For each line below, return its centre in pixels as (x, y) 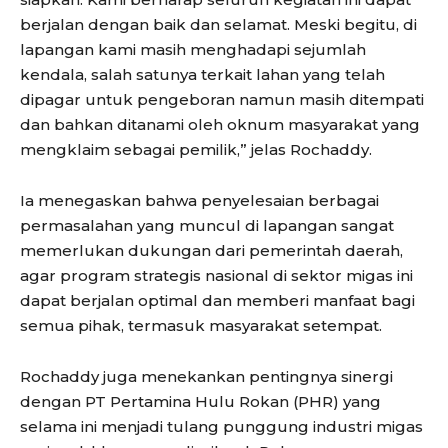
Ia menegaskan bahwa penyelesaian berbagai (199, 200)
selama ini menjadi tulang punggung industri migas (221, 426)
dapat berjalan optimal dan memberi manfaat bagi (217, 300)
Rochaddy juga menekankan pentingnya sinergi (206, 376)
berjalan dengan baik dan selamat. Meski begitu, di (218, 24)
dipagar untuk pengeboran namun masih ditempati (222, 99)
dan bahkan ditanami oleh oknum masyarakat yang (220, 124)
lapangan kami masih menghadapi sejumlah (193, 49)
